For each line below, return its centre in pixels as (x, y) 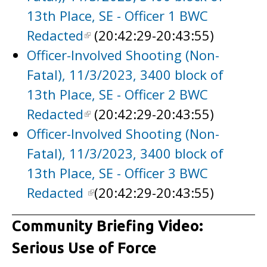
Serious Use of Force (84, 248)
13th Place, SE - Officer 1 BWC (117, 15)
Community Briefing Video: (108, 226)
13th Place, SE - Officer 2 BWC (117, 94)
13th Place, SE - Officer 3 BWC (117, 173)
